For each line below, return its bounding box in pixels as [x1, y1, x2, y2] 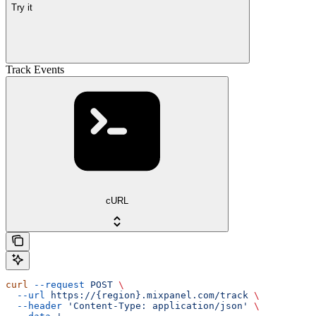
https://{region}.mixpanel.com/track [45, 290, 248, 301]
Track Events [6, 63, 64, 75]
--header [6, 300, 62, 312]
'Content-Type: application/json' [62, 300, 248, 312]
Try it [11, 2, 32, 13]
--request [28, 279, 85, 291]
